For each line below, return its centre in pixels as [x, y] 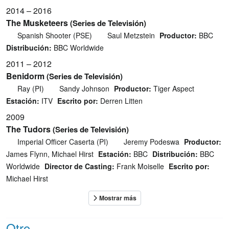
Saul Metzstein [131, 36]
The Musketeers [37, 23]
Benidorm [25, 76]
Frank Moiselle [139, 166]
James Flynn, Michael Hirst [50, 154]
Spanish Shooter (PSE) [54, 36]
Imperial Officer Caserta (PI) [63, 142]
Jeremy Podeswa [152, 142]
